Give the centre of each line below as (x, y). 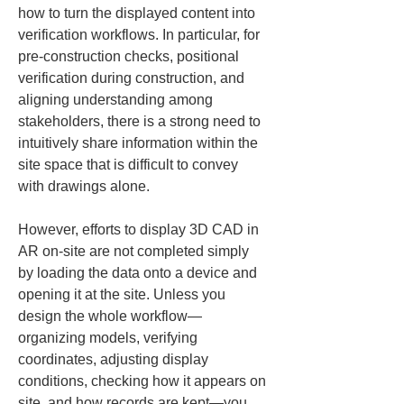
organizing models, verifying (110, 338)
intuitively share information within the (140, 143)
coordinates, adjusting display (115, 359)
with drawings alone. (84, 186)
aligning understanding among (117, 100)
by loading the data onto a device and (139, 273)
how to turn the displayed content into (138, 13)
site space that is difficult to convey (130, 165)
